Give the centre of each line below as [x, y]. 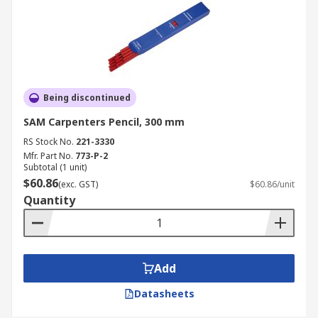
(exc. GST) [78, 184]
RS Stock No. [49, 142]
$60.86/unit [272, 184]
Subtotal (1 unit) [55, 167]
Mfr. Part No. [48, 156]
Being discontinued [87, 98]
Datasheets [164, 294]
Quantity [49, 200]
